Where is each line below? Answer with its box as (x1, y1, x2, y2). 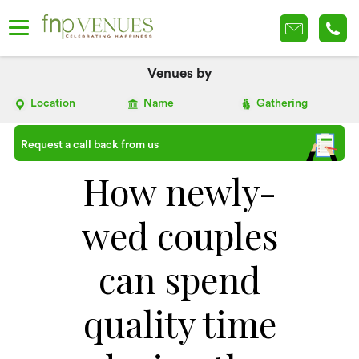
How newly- (83, 167, 276, 215)
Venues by (147, 67, 212, 80)
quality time (83, 299, 276, 347)
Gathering (256, 98, 309, 109)
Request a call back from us (20, 139, 159, 151)
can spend (99, 255, 260, 303)
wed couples (81, 211, 278, 259)
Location (30, 98, 75, 109)
